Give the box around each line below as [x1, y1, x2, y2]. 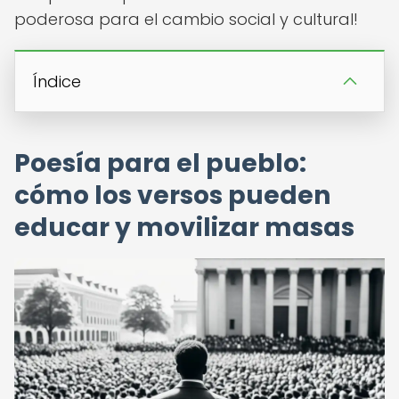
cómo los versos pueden [14, 178, 330, 213]
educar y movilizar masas [14, 210, 354, 245]
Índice [33, 70, 81, 93]
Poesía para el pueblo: [14, 146, 306, 181]
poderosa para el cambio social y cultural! [14, 8, 358, 30]
